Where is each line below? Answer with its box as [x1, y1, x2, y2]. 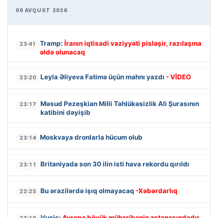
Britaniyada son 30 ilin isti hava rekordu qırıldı [40, 160, 189, 168]
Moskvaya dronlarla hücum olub [40, 133, 143, 141]
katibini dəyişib [40, 108, 91, 116]
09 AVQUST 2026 [16, 7, 68, 14]
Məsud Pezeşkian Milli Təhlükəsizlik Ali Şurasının [40, 99, 199, 108]
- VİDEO [166, 73, 191, 81]
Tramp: [40, 39, 64, 47]
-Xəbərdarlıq [136, 186, 178, 195]
